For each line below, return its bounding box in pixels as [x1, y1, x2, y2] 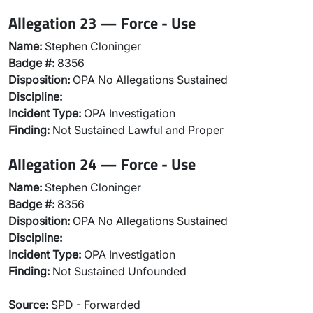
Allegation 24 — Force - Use [8, 152, 196, 175]
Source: [8, 298, 48, 312]
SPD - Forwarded [48, 298, 140, 312]
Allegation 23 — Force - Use [8, 11, 196, 34]
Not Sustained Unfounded [50, 264, 187, 278]
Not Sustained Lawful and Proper [50, 123, 224, 137]
